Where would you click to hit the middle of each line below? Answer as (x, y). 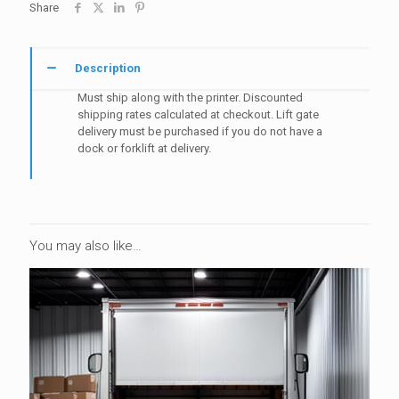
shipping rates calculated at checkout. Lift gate (199, 114)
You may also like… (85, 245)
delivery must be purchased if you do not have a (200, 131)
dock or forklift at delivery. (145, 148)
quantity (49, 50)
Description (108, 68)
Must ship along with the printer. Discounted (191, 97)
